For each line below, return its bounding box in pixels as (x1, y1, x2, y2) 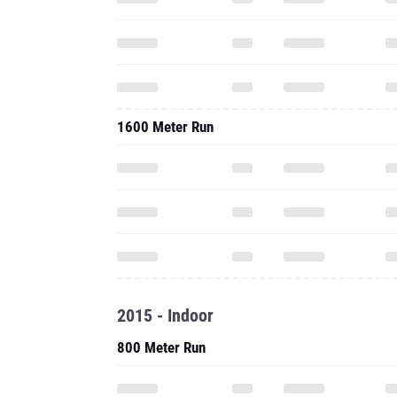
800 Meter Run (117, 339, 206, 356)
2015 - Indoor (117, 305, 214, 326)
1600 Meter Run (117, 118, 214, 136)
